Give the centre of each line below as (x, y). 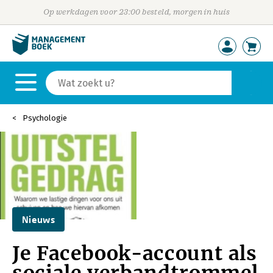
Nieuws (38, 219)
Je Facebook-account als (135, 253)
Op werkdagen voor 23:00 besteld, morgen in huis (136, 12)
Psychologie (45, 118)
